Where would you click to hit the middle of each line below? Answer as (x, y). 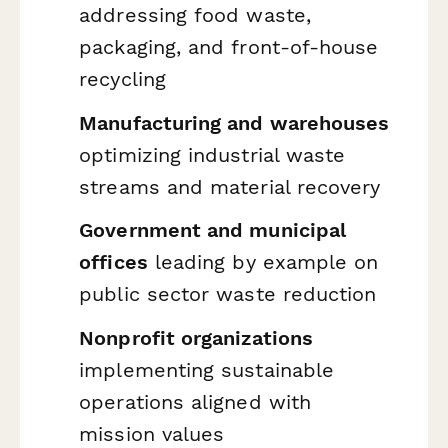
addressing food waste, (195, 15)
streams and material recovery (230, 186)
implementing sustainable (207, 370)
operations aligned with (195, 402)
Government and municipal (213, 230)
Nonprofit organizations (196, 338)
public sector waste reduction (228, 294)
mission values (152, 434)
